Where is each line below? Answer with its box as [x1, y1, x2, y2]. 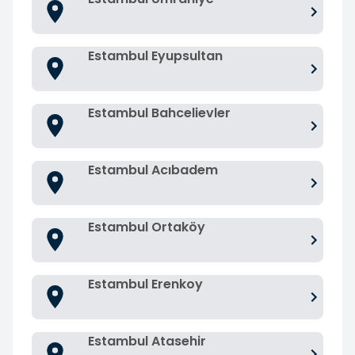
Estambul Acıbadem [88, 160, 218, 179]
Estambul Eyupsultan [88, 46, 223, 65]
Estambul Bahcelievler [88, 103, 231, 122]
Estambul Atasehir [88, 331, 206, 350]
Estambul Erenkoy [88, 274, 203, 293]
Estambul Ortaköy [88, 217, 205, 236]
